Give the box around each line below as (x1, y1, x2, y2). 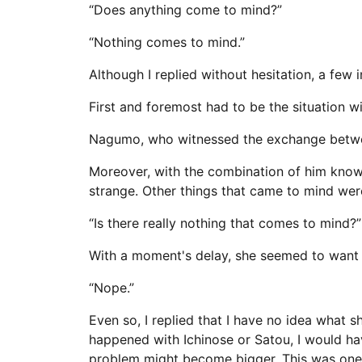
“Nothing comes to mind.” (88, 34, 245, 50)
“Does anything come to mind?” (88, 2, 282, 18)
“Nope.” (88, 280, 134, 296)
